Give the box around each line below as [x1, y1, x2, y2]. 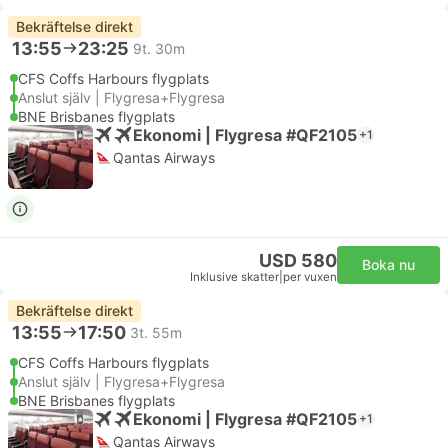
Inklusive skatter [190, 270, 279, 284]
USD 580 [259, 250, 337, 271]
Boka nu [362, 256, 415, 273]
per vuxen [283, 270, 337, 284]
